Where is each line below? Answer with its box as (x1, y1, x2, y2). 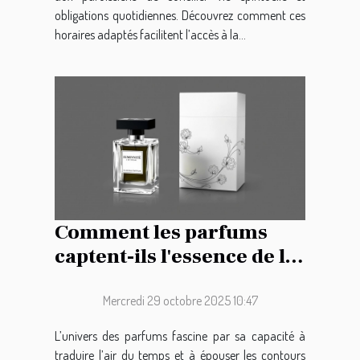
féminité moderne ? (55, 267, 245, 293)
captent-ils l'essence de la (55, 243, 297, 269)
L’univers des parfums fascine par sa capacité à (55, 327, 305, 344)
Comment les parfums (55, 219, 268, 245)
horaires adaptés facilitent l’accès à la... (55, 27, 246, 43)
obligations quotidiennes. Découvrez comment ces (55, 7, 305, 24)
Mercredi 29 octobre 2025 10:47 (102, 292, 258, 309)
